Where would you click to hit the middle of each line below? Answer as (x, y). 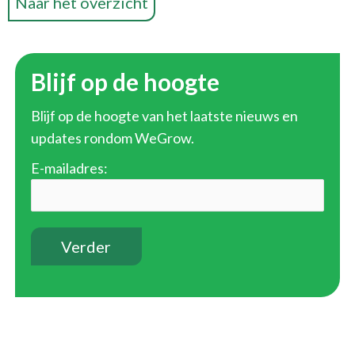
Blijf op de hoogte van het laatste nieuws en (164, 115)
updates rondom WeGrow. (112, 137)
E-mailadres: (69, 168)
